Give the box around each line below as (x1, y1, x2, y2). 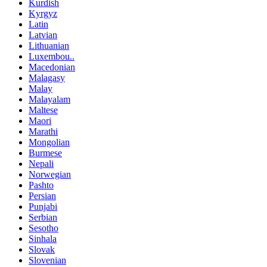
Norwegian (29, 169, 71, 179)
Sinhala (29, 233, 57, 244)
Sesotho (29, 222, 58, 233)
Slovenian (29, 254, 66, 265)
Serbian (29, 212, 57, 222)
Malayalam (29, 94, 70, 104)
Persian (29, 190, 56, 201)
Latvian (29, 29, 57, 40)
